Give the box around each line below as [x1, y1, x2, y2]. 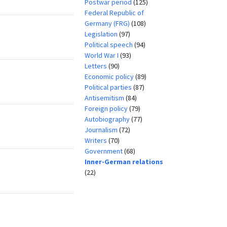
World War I [84, 50, 120, 60]
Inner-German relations [84, 157, 163, 166]
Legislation [84, 29, 119, 39]
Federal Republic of [84, 8, 144, 17]
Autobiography [84, 114, 131, 124]
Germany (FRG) [84, 18, 131, 28]
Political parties [84, 82, 133, 92]
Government [84, 146, 124, 156]
